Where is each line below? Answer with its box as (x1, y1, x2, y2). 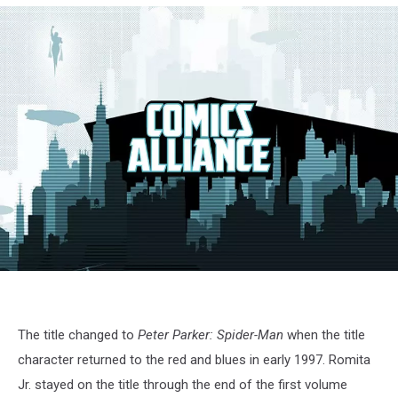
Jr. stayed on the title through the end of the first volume (18, 377, 347, 394)
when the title (283, 327, 365, 344)
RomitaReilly (17, 276, 75, 291)
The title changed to (18, 327, 138, 344)
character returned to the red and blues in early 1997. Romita (18, 352, 370, 369)
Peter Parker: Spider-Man (138, 327, 283, 344)
